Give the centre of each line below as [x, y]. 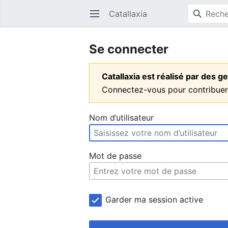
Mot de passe [116, 156]
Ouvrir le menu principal [100, 19]
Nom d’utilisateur [122, 118]
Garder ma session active [154, 199]
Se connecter [129, 49]
